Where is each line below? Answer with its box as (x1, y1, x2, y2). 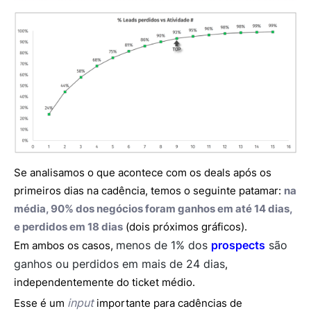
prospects (211, 237, 265, 252)
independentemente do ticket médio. (14, 275, 195, 289)
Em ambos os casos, (14, 238, 116, 252)
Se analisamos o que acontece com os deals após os (14, 165, 271, 179)
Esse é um (14, 296, 67, 310)
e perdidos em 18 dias (14, 219, 123, 233)
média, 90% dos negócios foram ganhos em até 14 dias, (14, 201, 292, 215)
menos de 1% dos (116, 237, 211, 252)
